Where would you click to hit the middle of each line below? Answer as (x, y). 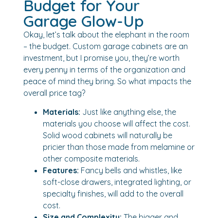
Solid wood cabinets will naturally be (108, 135)
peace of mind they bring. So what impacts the (107, 82)
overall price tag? (54, 93)
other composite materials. (91, 158)
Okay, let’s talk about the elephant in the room (106, 35)
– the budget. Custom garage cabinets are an (106, 46)
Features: (61, 170)
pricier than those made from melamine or (119, 147)
